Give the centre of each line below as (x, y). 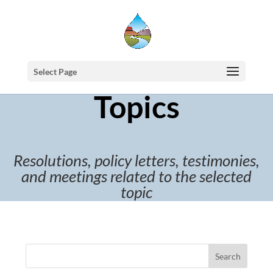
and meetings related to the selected (136, 176)
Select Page (55, 72)
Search (228, 256)
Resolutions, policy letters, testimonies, (136, 160)
